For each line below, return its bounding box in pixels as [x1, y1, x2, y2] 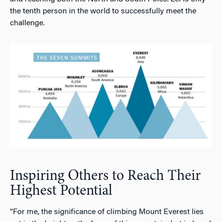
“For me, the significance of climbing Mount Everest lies [10, 208, 204, 217]
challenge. [10, 19, 45, 27]
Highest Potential [10, 184, 112, 199]
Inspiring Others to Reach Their [10, 169, 201, 184]
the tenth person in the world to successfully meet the [10, 7, 196, 15]
